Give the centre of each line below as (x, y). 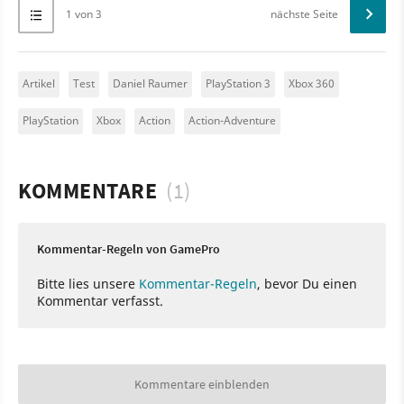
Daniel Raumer (150, 83)
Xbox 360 (312, 83)
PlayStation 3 (238, 83)
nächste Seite (304, 14)
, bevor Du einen (307, 283)
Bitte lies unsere (88, 283)
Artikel (39, 83)
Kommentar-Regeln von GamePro (129, 248)
